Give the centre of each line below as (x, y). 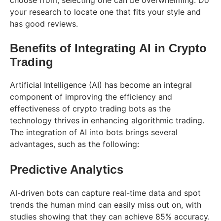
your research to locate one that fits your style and (105, 12)
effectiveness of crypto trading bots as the (90, 108)
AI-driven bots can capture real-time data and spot (105, 193)
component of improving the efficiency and (91, 96)
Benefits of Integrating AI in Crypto (108, 48)
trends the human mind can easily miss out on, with (106, 204)
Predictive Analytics (67, 169)
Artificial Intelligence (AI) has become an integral (101, 85)
